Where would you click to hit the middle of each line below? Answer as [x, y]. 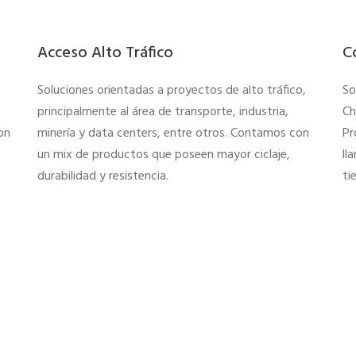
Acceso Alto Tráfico [106, 53]
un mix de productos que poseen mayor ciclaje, [164, 155]
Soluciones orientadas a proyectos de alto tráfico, [172, 90]
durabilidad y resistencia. [105, 176]
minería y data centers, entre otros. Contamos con [174, 133]
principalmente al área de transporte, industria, [163, 112]
